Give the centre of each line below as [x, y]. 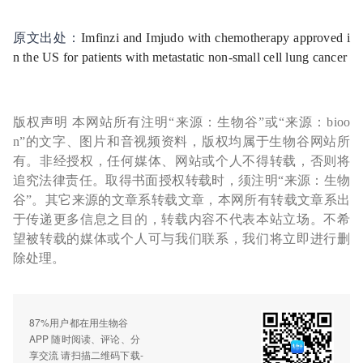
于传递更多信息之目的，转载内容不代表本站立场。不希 [181, 219]
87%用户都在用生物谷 [79, 322]
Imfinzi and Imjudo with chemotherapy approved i [216, 37]
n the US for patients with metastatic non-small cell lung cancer [180, 57]
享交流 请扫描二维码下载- [86, 354]
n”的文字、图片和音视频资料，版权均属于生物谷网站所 [181, 141]
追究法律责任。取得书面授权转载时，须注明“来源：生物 [181, 180]
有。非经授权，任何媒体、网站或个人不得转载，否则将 [181, 160]
